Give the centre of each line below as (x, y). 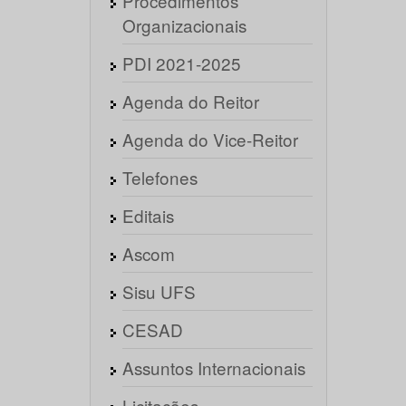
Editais (148, 215)
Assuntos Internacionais (213, 367)
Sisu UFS (159, 291)
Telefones (159, 177)
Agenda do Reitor (190, 101)
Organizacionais (184, 25)
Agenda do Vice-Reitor (210, 139)
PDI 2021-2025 (181, 63)
